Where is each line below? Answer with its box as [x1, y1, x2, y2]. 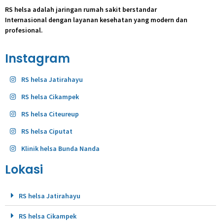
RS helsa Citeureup [21, 109, 79, 118]
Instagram [5, 50, 70, 67]
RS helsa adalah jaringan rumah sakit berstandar [5, 5, 157, 14]
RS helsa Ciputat [21, 126, 73, 136]
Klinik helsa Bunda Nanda [21, 144, 100, 153]
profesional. [5, 26, 43, 35]
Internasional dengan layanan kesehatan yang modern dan [5, 15, 187, 25]
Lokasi [5, 161, 43, 178]
